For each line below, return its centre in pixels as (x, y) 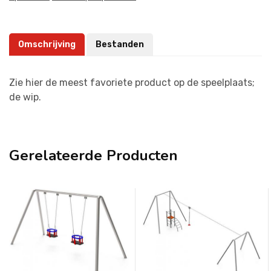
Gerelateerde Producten (93, 155)
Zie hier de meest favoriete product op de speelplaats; (132, 82)
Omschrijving (47, 44)
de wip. (25, 97)
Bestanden (120, 44)
